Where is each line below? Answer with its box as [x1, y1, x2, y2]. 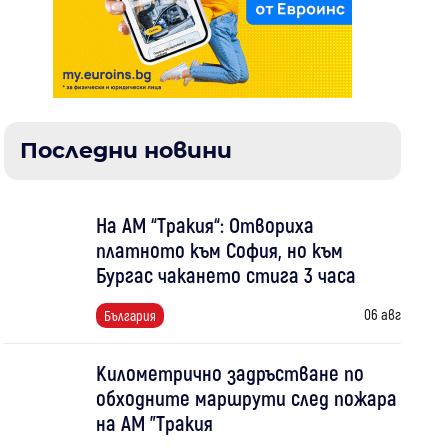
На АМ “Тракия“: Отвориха [95, 212, 314, 237]
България [103, 307, 156, 324]
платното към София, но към [95, 237, 343, 262]
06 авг [363, 305, 401, 323]
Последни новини [20, 137, 233, 164]
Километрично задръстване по [95, 360, 364, 385]
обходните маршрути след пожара [95, 385, 397, 410]
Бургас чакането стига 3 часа [95, 262, 356, 287]
